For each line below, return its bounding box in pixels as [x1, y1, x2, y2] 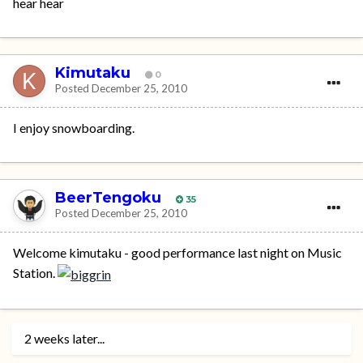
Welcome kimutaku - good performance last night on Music [13, 244, 342, 260]
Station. [13, 264, 58, 280]
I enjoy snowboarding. [13, 119, 135, 135]
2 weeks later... [24, 331, 105, 347]
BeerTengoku [55, 189, 161, 207]
